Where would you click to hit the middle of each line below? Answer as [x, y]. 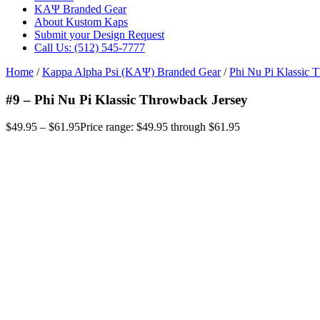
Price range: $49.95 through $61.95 [160, 127]
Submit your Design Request [99, 35]
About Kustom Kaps [81, 22]
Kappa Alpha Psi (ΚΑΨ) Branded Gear [131, 72]
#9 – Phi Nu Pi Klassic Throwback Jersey [127, 99]
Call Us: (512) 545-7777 [90, 47]
